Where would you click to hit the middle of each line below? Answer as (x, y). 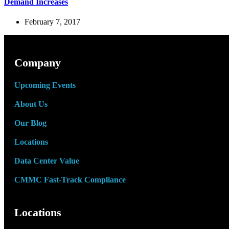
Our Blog (30, 123)
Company (38, 63)
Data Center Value (47, 161)
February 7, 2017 (52, 22)
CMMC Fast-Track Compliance (70, 180)
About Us (31, 104)
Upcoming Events (45, 85)
